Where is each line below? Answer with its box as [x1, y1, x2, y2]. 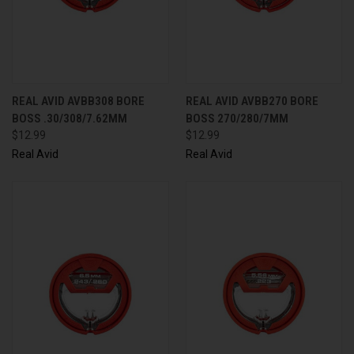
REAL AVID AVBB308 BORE [12, 93, 145, 108]
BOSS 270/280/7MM [185, 111, 288, 126]
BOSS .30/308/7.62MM [12, 111, 127, 126]
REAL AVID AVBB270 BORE [185, 93, 318, 108]
